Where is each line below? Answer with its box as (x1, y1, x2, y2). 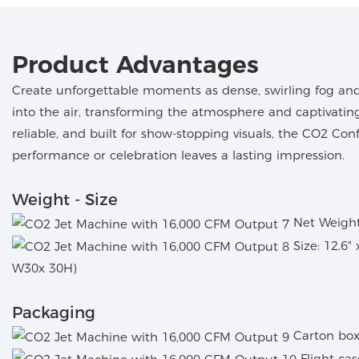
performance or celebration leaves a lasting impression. (12, 147, 345, 163)
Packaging (12, 303, 95, 323)
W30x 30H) (12, 260, 77, 276)
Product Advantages (12, 50, 259, 79)
